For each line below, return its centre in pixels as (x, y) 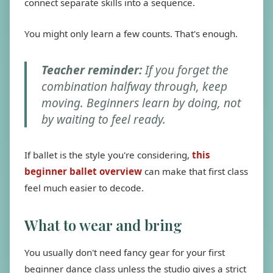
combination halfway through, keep (134, 86)
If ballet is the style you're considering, (108, 155)
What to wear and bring (103, 225)
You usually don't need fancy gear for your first (125, 252)
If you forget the (185, 70)
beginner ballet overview (84, 171)
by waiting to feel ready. (104, 119)
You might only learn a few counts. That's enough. (131, 34)
